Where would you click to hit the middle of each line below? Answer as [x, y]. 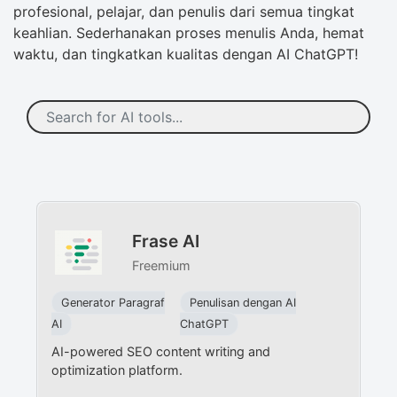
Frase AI [165, 241]
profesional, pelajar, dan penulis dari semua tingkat [184, 12]
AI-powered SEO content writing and [161, 351]
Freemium [161, 265]
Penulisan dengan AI [242, 302]
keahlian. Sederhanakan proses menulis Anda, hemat [189, 33]
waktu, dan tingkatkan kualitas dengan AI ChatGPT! [186, 54]
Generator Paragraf [113, 302]
